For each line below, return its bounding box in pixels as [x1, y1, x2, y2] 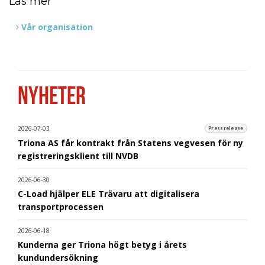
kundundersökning [18, 251, 98, 263]
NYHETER [18, 82, 86, 109]
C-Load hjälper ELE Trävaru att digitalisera [18, 188, 199, 199]
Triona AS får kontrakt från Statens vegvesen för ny [18, 137, 243, 148]
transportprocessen [18, 201, 104, 212]
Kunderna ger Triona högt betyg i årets [18, 238, 187, 250]
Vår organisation [21, 21, 93, 33]
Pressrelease [208, 125, 244, 132]
